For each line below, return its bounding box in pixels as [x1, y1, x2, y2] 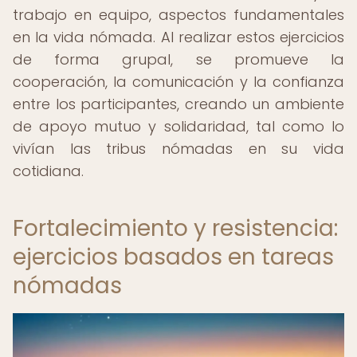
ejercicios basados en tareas [13, 241, 334, 273]
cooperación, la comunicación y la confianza [13, 72, 344, 92]
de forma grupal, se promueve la [13, 49, 344, 69]
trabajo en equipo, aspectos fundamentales [13, 5, 344, 25]
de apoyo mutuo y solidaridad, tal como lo [13, 116, 344, 136]
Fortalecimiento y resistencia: [13, 213, 338, 244]
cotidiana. [13, 161, 84, 181]
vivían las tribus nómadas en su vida [13, 139, 344, 159]
